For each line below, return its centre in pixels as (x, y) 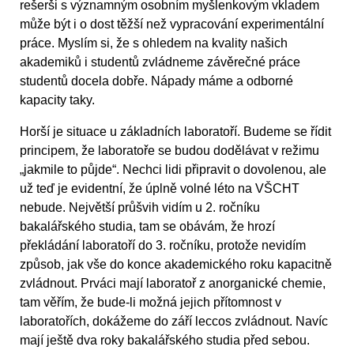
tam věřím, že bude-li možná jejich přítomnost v (151, 303)
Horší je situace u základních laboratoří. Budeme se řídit (175, 132)
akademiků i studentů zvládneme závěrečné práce (160, 62)
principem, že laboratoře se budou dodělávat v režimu (169, 151)
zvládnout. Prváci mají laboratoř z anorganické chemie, (173, 284)
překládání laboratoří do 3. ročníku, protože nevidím (163, 246)
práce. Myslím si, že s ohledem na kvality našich (154, 43)
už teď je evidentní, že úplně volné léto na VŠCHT (160, 189)
